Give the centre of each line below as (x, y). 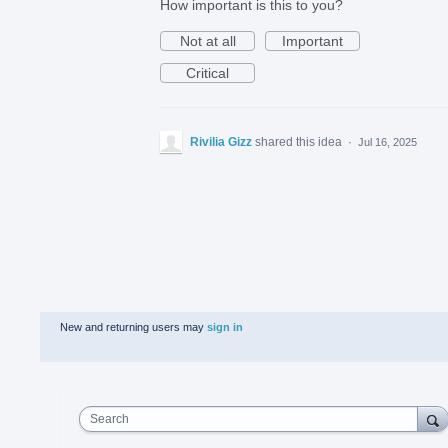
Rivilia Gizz (221, 142)
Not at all (207, 41)
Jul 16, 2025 (387, 142)
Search (109, 419)
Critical (207, 73)
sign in (225, 327)
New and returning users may (133, 327)
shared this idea (300, 142)
